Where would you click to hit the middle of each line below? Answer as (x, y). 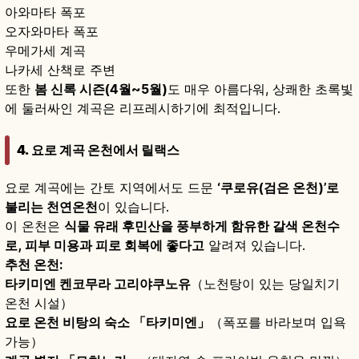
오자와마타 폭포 (52, 31)
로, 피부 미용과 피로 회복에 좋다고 (105, 246)
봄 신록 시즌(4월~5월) (101, 89)
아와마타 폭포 (45, 12)
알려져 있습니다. (255, 246)
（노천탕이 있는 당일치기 (265, 284)
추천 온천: (34, 265)
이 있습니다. (133, 207)
